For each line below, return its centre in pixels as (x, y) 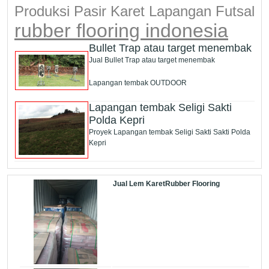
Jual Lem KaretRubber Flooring (166, 183)
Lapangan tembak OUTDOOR (138, 83)
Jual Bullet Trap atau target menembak (152, 60)
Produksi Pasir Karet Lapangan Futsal (134, 11)
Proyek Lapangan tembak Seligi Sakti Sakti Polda (170, 132)
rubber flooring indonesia (121, 31)
